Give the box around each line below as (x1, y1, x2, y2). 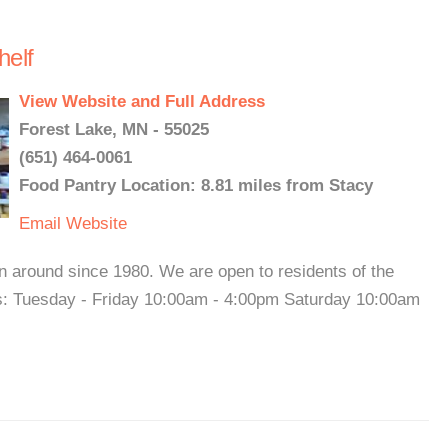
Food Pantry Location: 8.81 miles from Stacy (19, 176, 373, 195)
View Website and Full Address (19, 92, 265, 111)
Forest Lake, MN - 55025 (19, 120, 209, 139)
